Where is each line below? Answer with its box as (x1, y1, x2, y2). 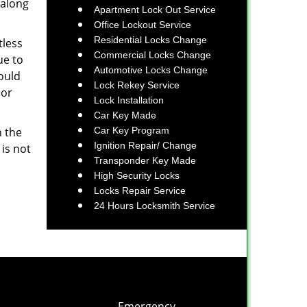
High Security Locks (94, 170, 180, 181)
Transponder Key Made (94, 155, 196, 166)
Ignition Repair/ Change (94, 140, 197, 151)
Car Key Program (94, 125, 169, 136)
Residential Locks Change (94, 34, 207, 45)
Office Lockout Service (94, 19, 191, 30)
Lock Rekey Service (94, 79, 180, 90)
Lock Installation (94, 95, 164, 106)
